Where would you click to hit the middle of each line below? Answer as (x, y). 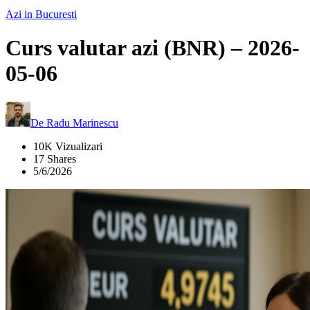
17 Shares (55, 158)
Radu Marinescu (82, 122)
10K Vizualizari (68, 146)
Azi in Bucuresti (41, 14)
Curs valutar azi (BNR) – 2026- (153, 48)
